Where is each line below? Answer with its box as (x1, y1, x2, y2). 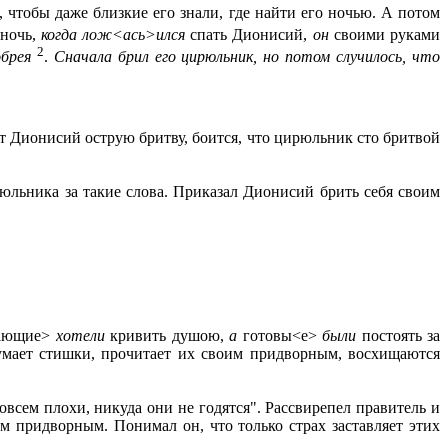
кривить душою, (110, 327, 230, 345)
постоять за (361, 327, 441, 345)
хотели (55, 327, 111, 345)
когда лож (40, 26, 113, 44)
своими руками (333, 26, 441, 44)
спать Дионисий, (190, 26, 313, 44)
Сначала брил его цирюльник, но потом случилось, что (53, 48, 441, 66)
